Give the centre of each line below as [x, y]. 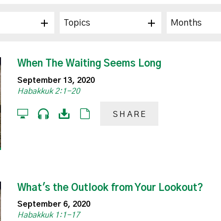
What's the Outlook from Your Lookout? [110, 188]
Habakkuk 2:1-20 [49, 91]
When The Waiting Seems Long [90, 64]
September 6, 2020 [54, 204]
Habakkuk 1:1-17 [49, 215]
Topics [77, 23]
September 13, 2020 [56, 80]
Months [186, 23]
